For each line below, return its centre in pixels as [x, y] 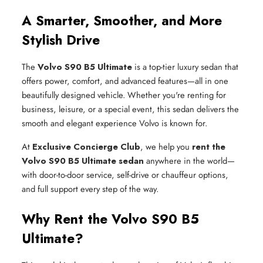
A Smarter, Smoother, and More [122, 21]
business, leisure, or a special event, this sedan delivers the [130, 109]
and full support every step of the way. [90, 189]
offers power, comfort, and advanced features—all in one [125, 81]
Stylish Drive [61, 40]
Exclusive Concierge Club [86, 147]
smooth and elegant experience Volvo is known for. [114, 123]
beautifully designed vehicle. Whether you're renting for [124, 95]
